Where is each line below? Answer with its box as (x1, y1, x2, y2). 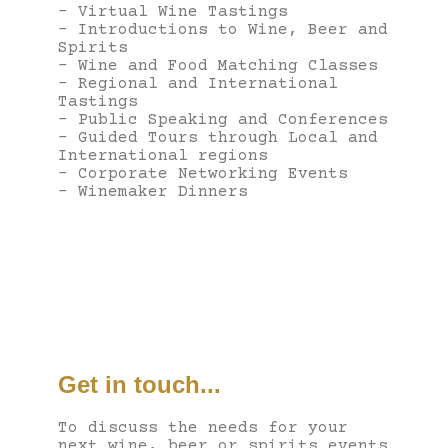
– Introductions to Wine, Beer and (58, 20, 388, 39)
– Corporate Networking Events (58, 164, 348, 183)
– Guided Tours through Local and (58, 128, 378, 147)
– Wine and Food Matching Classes (58, 56, 378, 75)
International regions (58, 146, 268, 165)
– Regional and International (58, 74, 338, 93)
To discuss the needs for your (58, 418, 348, 437)
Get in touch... (58, 370, 221, 398)
